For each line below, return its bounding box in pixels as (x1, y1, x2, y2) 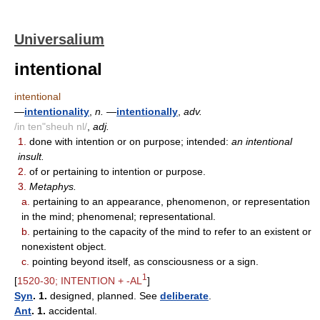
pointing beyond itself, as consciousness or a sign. (29, 256, 259, 267)
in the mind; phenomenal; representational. (21, 211, 216, 222)
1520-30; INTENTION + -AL (17, 274, 142, 286)
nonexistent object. (21, 241, 106, 252)
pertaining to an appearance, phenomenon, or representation (30, 196, 310, 207)
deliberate (160, 289, 209, 301)
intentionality (24, 106, 89, 117)
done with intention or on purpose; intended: (26, 136, 231, 147)
